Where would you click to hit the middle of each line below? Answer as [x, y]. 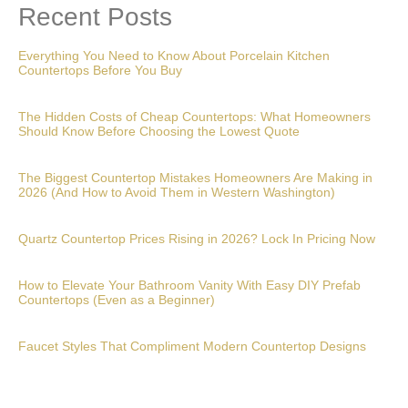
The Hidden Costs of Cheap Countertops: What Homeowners [194, 116]
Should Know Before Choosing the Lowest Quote [159, 131]
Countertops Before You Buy [100, 70]
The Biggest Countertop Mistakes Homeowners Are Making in [195, 177]
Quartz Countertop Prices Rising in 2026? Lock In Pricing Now [197, 238]
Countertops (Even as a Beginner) [117, 299]
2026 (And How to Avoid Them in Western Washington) [177, 192]
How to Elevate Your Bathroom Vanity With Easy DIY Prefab [189, 285]
